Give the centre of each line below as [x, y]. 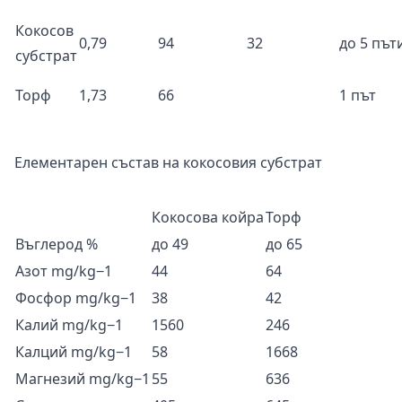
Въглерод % [57, 244]
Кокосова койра [208, 217]
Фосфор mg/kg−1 [76, 297]
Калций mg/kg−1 [74, 351]
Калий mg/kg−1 [69, 324]
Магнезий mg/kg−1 [83, 378]
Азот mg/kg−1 [64, 271]
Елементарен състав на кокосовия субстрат [168, 162]
